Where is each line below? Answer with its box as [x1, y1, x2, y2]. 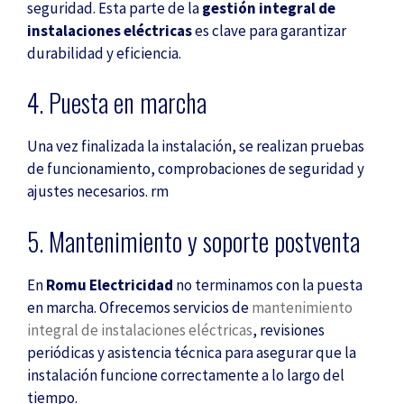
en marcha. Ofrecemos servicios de [27, 297, 252, 317]
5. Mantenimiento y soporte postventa [27, 222, 360, 260]
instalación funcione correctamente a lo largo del [27, 364, 344, 385]
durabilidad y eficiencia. [27, 42, 181, 63]
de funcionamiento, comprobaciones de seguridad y [27, 159, 364, 179]
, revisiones [252, 319, 325, 340]
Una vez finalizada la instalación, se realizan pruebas [27, 136, 364, 157]
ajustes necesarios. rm [27, 181, 169, 202]
